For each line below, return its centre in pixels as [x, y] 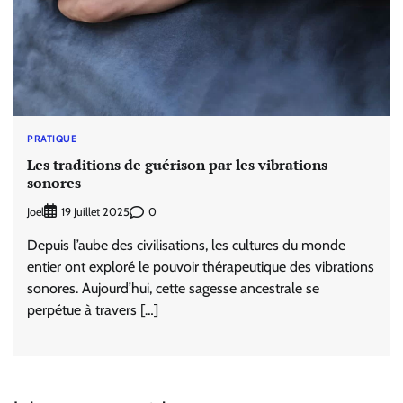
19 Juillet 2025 [95, 212]
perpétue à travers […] [93, 310]
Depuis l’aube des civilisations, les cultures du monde [186, 246]
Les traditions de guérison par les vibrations [177, 164]
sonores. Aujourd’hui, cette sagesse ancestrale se [173, 289]
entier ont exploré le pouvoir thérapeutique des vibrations [201, 267]
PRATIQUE [52, 139]
